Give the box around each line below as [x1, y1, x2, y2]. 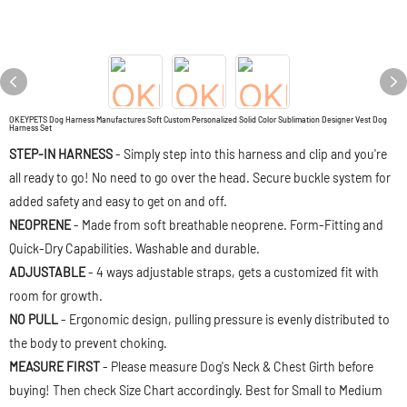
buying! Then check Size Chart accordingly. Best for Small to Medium [9, 382, 382, 398]
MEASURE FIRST [9, 359, 100, 374]
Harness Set [9, 123, 52, 133]
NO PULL [9, 312, 58, 327]
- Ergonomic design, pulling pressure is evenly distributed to [58, 312, 390, 327]
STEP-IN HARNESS [9, 146, 113, 162]
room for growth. [9, 288, 103, 303]
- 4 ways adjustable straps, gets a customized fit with [85, 264, 379, 280]
